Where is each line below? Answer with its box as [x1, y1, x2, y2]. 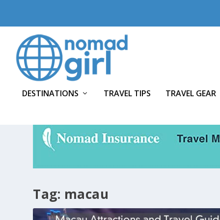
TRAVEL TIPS [104, 87, 151, 99]
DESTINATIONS [22, 87, 79, 99]
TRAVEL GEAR [165, 87, 216, 99]
